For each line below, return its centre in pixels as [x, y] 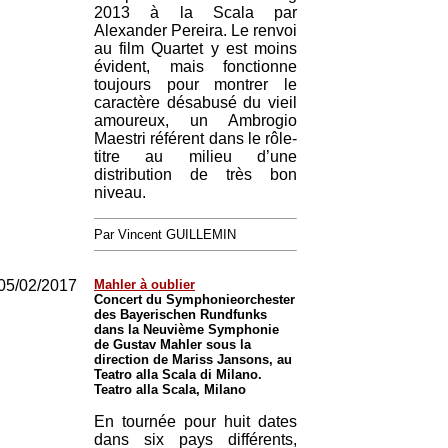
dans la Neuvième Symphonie [186, 329]
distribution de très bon [195, 174]
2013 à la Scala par [195, 12]
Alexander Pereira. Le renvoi [195, 30]
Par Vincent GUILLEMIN [165, 234]
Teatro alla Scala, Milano [170, 389]
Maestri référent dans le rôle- [195, 138]
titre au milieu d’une [195, 156]
